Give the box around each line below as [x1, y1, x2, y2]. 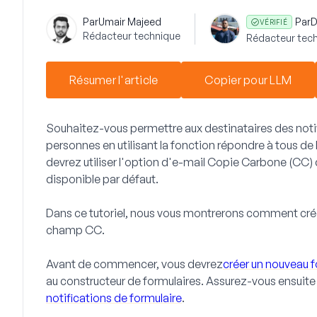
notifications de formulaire [46, 291, 182, 305]
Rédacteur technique [83, 30, 180, 42]
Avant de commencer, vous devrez [46, 257, 223, 271]
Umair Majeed [98, 16, 161, 28]
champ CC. [46, 223, 105, 237]
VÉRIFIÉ [260, 18, 287, 26]
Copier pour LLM [204, 73, 292, 87]
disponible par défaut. [46, 172, 158, 186]
